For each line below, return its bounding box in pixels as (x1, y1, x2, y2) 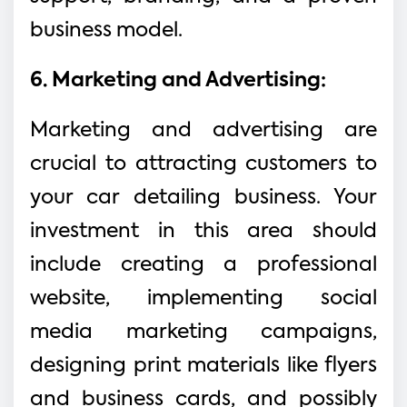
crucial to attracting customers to (30, 154, 377, 174)
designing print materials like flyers (30, 355, 377, 376)
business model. (30, 20, 183, 41)
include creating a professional (30, 254, 377, 275)
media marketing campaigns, (30, 322, 377, 342)
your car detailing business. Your (30, 187, 377, 208)
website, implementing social (30, 288, 377, 309)
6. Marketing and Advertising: (30, 70, 326, 91)
